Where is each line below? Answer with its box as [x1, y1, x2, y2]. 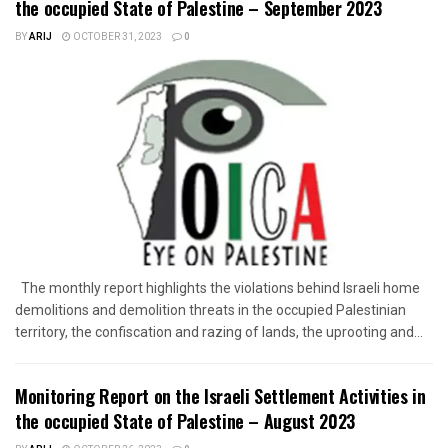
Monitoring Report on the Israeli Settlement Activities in [15, 383, 426, 410]
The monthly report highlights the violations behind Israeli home [15, 280, 420, 297]
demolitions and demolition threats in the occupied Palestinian [15, 302, 406, 319]
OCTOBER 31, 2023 [71, 30, 162, 45]
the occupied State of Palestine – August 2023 [15, 408, 355, 435]
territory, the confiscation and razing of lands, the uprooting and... [15, 324, 423, 341]
